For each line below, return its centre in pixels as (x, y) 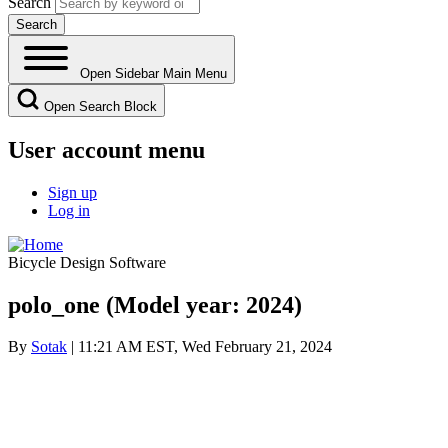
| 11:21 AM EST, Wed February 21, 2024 (199, 347)
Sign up (72, 192)
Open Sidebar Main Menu (153, 73)
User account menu (106, 149)
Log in (69, 210)
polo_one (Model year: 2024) (155, 304)
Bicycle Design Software (87, 262)
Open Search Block (100, 106)
